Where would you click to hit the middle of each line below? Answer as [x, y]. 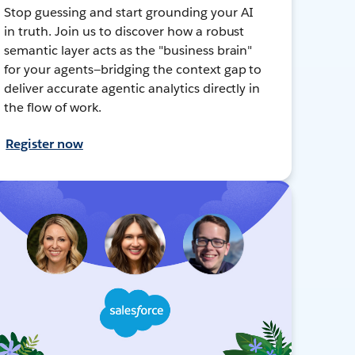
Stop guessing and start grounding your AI [129, 12]
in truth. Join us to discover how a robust [124, 31]
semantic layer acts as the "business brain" [128, 50]
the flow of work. [53, 107]
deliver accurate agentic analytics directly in [132, 88]
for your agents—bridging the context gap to [133, 69]
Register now [44, 143]
